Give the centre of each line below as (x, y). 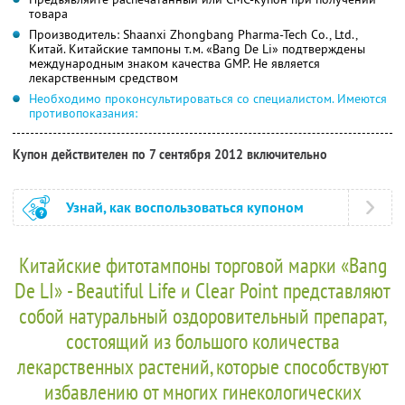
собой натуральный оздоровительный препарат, (202, 316)
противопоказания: (83, 113)
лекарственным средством (104, 77)
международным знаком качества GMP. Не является (174, 63)
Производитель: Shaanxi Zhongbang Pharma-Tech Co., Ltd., (193, 34)
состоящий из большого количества (202, 341)
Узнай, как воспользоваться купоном (185, 207)
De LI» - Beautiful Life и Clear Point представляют (202, 290)
